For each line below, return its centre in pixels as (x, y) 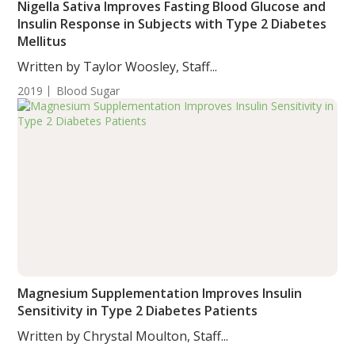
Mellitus (42, 41)
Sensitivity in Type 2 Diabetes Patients (138, 311)
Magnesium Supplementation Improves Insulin (160, 293)
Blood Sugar (88, 91)
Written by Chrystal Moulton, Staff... (123, 336)
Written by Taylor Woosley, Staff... (118, 67)
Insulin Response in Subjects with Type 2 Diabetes (172, 24)
